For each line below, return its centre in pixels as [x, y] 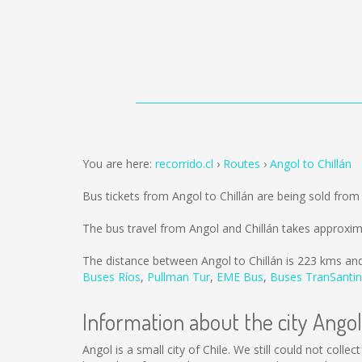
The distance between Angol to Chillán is [190, 261]
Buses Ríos [112, 277]
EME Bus [240, 277]
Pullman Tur [179, 277]
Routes [242, 164]
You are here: [119, 164]
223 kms [320, 261]
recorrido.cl [184, 164]
